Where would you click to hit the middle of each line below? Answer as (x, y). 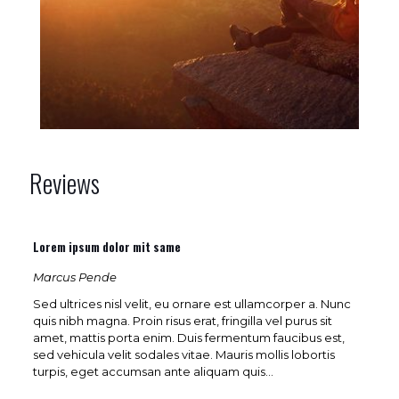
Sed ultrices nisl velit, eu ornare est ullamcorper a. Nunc (191, 304)
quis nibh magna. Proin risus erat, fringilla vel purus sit (182, 321)
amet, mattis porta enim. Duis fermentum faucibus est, (188, 338)
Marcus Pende (74, 277)
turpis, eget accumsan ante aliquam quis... (153, 372)
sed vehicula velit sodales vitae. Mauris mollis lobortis (183, 355)
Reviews (65, 183)
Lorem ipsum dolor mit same (106, 247)
